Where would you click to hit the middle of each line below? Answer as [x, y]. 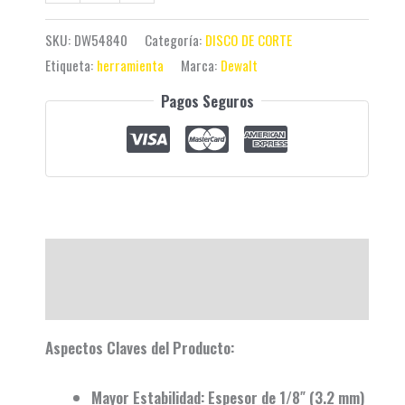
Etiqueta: [71, 65]
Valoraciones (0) [96, 299]
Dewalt [239, 65]
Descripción [81, 259]
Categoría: [175, 39]
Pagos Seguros [207, 100]
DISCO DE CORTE [249, 39]
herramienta [130, 65]
